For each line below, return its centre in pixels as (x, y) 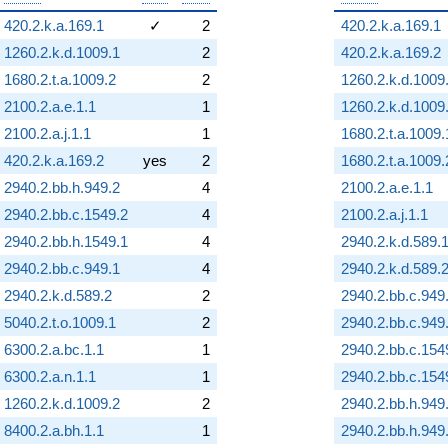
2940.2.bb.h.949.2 (62, 187)
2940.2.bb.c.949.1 (62, 268)
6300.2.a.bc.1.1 (54, 349)
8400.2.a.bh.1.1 (54, 430)
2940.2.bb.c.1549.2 (66, 214)
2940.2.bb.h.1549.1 (66, 241)
